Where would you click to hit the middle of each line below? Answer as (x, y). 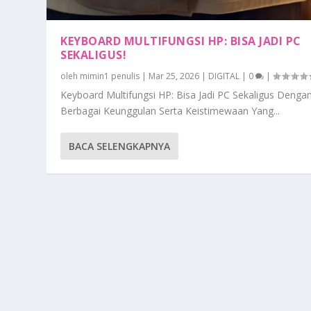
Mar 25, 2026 (174, 76)
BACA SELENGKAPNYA (120, 146)
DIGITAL (224, 76)
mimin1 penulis (110, 76)
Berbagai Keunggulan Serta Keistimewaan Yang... (170, 111)
